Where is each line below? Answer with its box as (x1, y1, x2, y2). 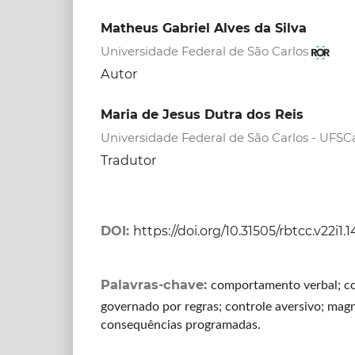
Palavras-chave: (100, 277, 211, 293)
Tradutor (100, 152, 156, 169)
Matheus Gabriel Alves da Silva (100, 20, 307, 36)
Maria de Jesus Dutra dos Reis (100, 106, 303, 123)
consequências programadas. (100, 319, 261, 332)
